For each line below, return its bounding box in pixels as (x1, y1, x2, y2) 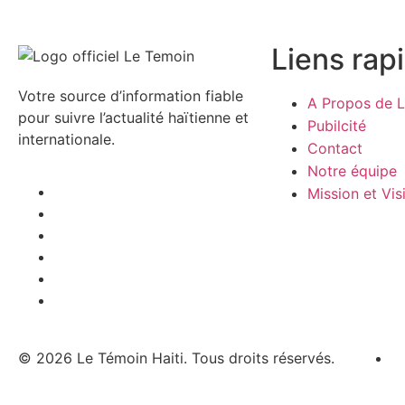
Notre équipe (307, 161, 397, 180)
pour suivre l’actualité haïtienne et (18, 108, 249, 127)
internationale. (18, 129, 115, 148)
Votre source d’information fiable (18, 86, 243, 105)
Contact (307, 138, 363, 157)
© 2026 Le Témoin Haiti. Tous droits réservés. (18, 348, 334, 367)
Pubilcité (307, 116, 366, 135)
